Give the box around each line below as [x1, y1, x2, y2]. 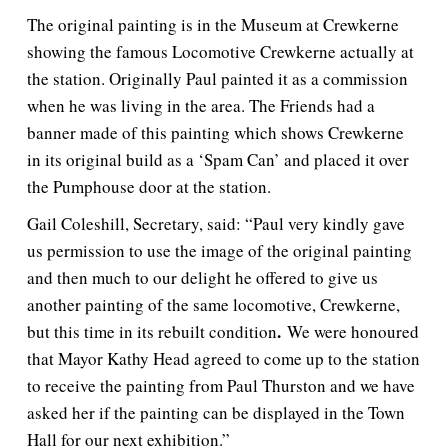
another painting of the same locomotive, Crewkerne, [27, 293, 400, 317]
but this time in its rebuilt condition [27, 320, 277, 344]
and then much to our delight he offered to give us [27, 266, 378, 290]
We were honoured [281, 320, 419, 344]
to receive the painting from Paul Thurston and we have [27, 374, 415, 398]
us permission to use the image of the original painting [27, 239, 412, 263]
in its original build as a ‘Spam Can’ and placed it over [27, 148, 409, 172]
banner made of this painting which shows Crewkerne [27, 121, 404, 145]
